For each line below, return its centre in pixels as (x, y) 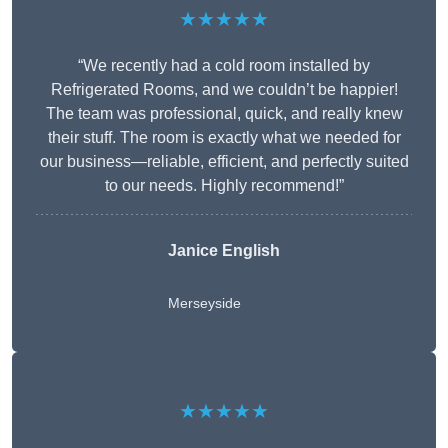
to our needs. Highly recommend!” (224, 186)
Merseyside (204, 303)
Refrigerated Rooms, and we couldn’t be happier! (224, 90)
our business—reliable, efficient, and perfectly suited (224, 162)
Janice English (224, 251)
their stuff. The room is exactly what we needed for (224, 138)
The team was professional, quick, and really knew (224, 114)
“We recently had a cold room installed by (224, 66)
